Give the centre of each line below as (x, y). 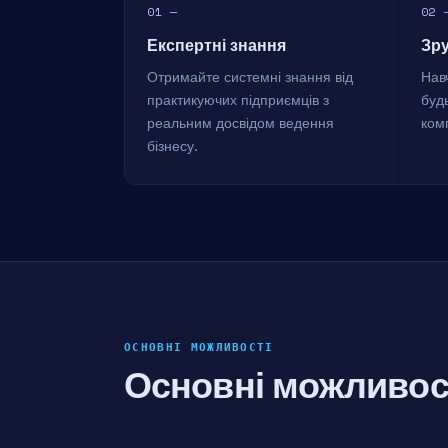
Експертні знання (216, 46)
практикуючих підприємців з (238, 100)
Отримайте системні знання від (250, 77)
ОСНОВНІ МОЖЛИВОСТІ (199, 347)
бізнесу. (172, 146)
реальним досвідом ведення (240, 123)
